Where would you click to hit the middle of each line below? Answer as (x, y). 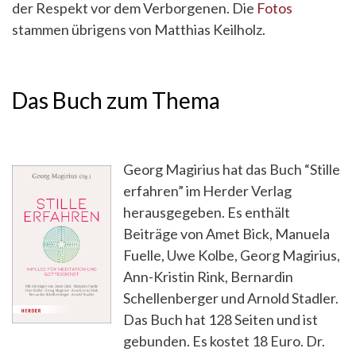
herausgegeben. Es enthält (207, 212)
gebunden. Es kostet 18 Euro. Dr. (224, 341)
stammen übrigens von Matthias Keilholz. (139, 29)
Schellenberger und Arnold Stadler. (231, 298)
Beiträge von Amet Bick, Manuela (226, 234)
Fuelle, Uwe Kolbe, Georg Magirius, (232, 255)
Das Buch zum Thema (116, 100)
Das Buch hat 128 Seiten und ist (221, 319)
